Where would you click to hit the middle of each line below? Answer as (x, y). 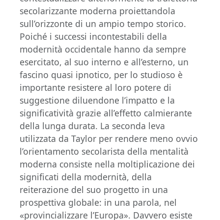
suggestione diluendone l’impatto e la (97, 100)
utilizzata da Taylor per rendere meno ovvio (109, 138)
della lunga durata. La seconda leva (92, 126)
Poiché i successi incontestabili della (93, 36)
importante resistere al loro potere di (96, 87)
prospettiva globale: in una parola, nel (98, 202)
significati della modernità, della (86, 177)
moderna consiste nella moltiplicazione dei (107, 164)
